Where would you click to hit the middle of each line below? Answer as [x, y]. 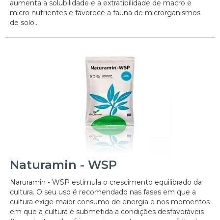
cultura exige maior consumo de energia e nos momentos [110, 202]
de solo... [24, 22]
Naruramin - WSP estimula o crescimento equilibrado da [106, 182]
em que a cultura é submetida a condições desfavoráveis [107, 212]
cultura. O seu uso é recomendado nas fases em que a [103, 192]
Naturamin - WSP [63, 165]
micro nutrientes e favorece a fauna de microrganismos [105, 13]
